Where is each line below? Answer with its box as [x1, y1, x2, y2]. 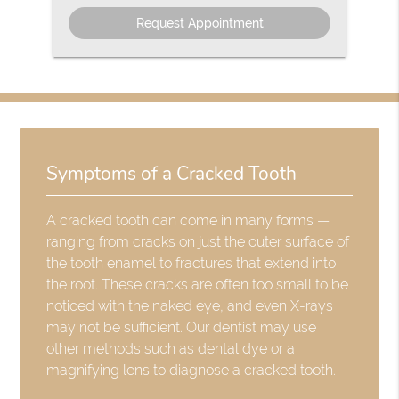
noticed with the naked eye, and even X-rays [46, 297, 334, 314]
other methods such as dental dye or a [46, 339, 296, 357]
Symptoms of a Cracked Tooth [46, 160, 297, 186]
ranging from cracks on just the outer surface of [46, 232, 350, 250]
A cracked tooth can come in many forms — [46, 211, 330, 229]
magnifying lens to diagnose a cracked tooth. [46, 361, 337, 379]
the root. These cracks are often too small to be [46, 275, 349, 293]
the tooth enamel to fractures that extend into [46, 254, 337, 272]
